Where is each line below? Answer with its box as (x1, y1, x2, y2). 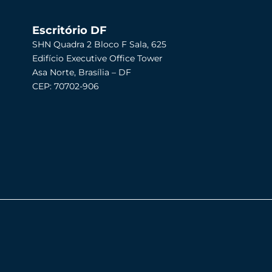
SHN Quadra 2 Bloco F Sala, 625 (32, 38, 167, 50)
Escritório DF (32, 23, 107, 37)
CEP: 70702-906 (32, 80, 100, 92)
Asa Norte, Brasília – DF (32, 66, 132, 78)
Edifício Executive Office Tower (32, 52, 163, 64)
